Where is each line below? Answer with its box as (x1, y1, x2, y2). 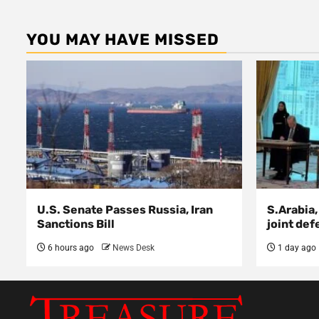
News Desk (113, 243, 155, 253)
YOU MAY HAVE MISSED (26, 30, 219, 49)
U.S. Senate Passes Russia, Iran (37, 203, 213, 216)
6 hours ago (46, 243, 94, 253)
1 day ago (275, 243, 316, 253)
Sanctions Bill (37, 217, 115, 231)
